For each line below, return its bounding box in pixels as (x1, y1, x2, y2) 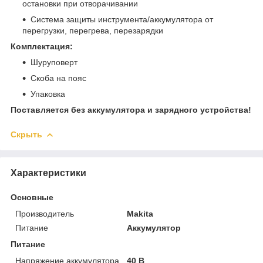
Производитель (15, 208, 74, 218)
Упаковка (31, 89, 65, 99)
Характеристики (11, 167, 86, 178)
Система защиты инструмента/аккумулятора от (31, 14, 213, 24)
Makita (127, 208, 154, 218)
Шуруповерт (31, 57, 77, 67)
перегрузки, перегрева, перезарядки (22, 25, 163, 35)
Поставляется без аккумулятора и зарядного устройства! (11, 104, 251, 114)
